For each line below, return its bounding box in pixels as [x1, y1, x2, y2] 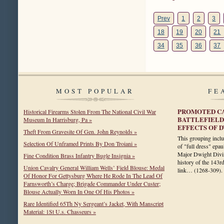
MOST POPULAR [56, 86, 135, 95]
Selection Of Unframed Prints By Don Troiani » [23, 139, 137, 147]
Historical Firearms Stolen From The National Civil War [23, 107, 156, 115]
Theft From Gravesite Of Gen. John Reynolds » [23, 127, 137, 135]
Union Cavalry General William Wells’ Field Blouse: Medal [23, 163, 164, 171]
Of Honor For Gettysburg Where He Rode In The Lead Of [23, 171, 162, 179]
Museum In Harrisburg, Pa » [23, 115, 92, 123]
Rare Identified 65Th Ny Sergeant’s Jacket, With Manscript [23, 199, 163, 207]
